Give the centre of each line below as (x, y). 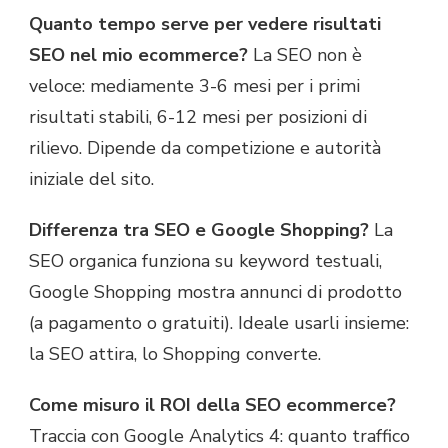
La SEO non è (305, 54)
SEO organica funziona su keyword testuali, (205, 260)
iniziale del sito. (91, 178)
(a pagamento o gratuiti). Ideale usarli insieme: (219, 322)
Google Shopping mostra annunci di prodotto (215, 291)
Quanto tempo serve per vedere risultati (205, 23)
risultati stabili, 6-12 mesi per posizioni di (198, 116)
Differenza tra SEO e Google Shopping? (199, 229)
